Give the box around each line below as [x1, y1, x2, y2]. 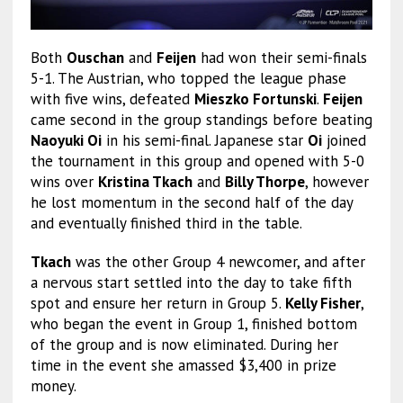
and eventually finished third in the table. [30, 212, 302, 233]
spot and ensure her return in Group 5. [30, 292, 285, 313]
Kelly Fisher [284, 292, 361, 313]
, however [304, 171, 369, 192]
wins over [30, 171, 98, 192]
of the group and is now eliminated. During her [30, 334, 338, 354]
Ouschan [66, 47, 124, 67]
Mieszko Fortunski [193, 88, 317, 109]
